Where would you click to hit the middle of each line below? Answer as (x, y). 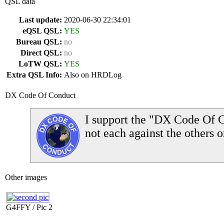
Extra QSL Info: (34, 75)
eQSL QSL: (42, 31)
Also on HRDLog (93, 75)
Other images (26, 177)
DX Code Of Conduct (40, 95)
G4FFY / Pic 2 (29, 207)
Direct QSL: (41, 53)
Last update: (40, 20)
